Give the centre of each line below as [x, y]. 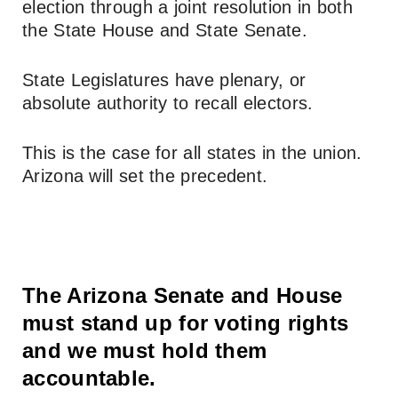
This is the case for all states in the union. [192, 152]
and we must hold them [145, 350]
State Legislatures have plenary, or [164, 80]
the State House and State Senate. [165, 30]
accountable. [89, 378]
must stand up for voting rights [186, 322]
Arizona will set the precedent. [145, 175]
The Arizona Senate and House [183, 295]
